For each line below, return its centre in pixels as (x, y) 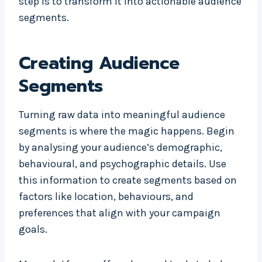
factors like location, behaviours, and (106, 197)
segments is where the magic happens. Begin (127, 131)
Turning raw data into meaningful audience (122, 115)
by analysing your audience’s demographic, (120, 148)
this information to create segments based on (128, 180)
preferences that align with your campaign (120, 213)
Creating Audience (99, 63)
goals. (33, 230)
